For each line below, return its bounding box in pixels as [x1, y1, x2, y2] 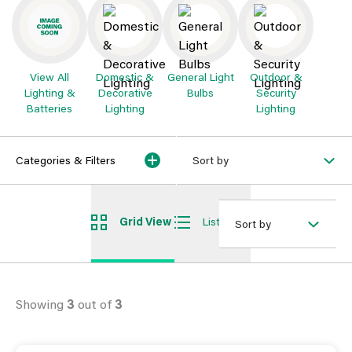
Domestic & [96, 69, 154, 84]
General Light [167, 69, 234, 84]
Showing [16, 295, 67, 312]
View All [30, 69, 69, 84]
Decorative [97, 85, 152, 100]
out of [75, 295, 115, 312]
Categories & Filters [16, 152, 115, 167]
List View [203, 213, 247, 229]
